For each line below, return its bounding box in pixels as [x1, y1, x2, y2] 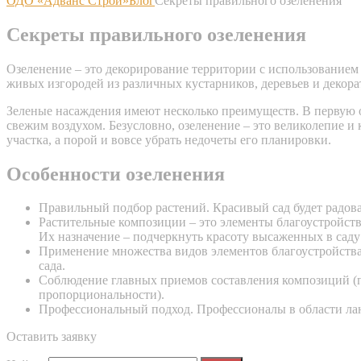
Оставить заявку [6, 330, 97, 344]
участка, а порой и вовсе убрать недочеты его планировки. [6, 132, 331, 147]
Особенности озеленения [6, 163, 225, 185]
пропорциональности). [39, 288, 164, 302]
